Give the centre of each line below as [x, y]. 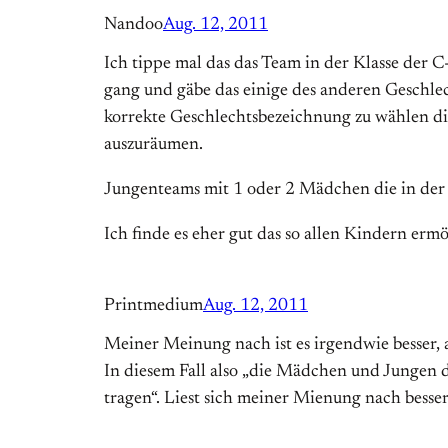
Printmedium [153, 306]
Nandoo [133, 25]
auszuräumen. [153, 145]
